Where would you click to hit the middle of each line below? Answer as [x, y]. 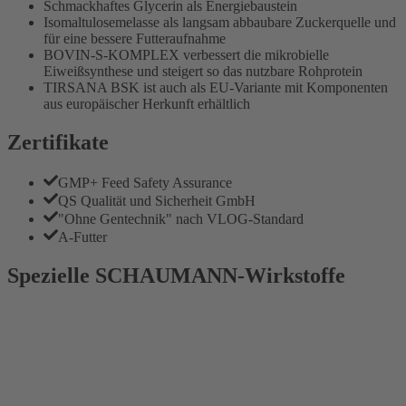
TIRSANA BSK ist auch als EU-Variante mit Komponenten [216, 87]
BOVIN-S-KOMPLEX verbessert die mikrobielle [186, 54]
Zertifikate [58, 142]
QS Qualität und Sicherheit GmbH [157, 200]
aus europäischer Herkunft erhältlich [147, 103]
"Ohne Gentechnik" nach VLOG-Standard [181, 218]
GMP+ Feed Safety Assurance [145, 182]
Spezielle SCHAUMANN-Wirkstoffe [176, 275]
